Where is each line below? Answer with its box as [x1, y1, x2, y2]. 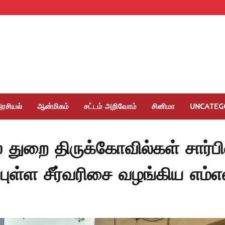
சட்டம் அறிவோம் [84, 101, 137, 111]
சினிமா [152, 101, 175, 111]
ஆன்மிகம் [37, 101, 69, 111]
